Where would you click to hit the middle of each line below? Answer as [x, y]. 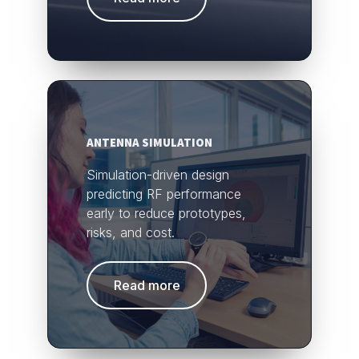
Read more [147, 286]
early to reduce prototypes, [166, 214]
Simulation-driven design [158, 175]
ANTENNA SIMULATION [149, 143]
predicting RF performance [164, 194]
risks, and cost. [131, 233]
